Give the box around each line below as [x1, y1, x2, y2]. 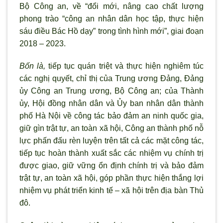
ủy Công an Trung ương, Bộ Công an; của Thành [19, 87, 204, 96]
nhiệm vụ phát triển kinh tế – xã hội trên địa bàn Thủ [19, 186, 204, 195]
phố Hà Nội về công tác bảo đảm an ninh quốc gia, [19, 111, 204, 120]
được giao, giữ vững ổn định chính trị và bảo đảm [19, 161, 204, 170]
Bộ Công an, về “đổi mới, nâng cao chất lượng [19, 1, 204, 10]
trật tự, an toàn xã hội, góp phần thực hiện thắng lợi [19, 174, 204, 183]
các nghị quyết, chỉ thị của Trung [19, 74, 138, 83]
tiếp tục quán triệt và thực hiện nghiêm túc [45, 62, 204, 71]
